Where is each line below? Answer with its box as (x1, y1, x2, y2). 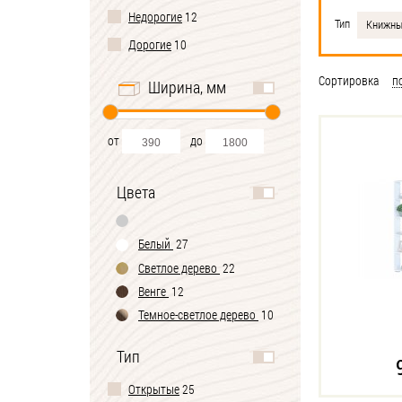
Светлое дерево (138, 258, 217, 276)
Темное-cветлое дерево (138, 306, 256, 324)
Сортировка (319, 72, 379, 89)
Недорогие (128, 8, 182, 25)
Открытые (128, 380, 179, 398)
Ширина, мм (148, 76, 226, 98)
